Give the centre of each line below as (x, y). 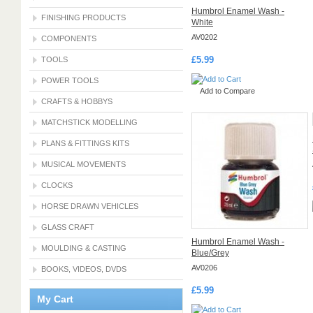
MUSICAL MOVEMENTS (83, 164)
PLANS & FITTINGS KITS (85, 143)
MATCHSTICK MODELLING (89, 122)
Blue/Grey (210, 253)
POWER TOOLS (70, 80)
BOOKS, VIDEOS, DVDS (84, 269)
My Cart (55, 299)
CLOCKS (57, 185)
